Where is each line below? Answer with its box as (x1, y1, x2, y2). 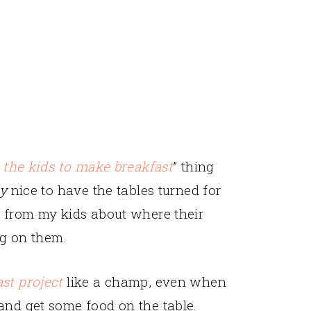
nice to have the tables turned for (7, 180, 221, 199)
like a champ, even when (62, 272, 226, 290)
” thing (173, 157, 215, 175)
